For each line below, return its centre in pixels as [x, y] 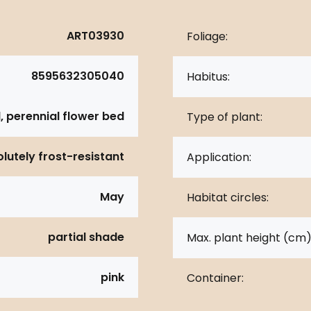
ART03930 [95, 35]
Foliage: [207, 36]
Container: [215, 278]
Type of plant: [225, 117]
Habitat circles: [228, 197]
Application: [219, 157]
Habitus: [208, 76]
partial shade [86, 237]
